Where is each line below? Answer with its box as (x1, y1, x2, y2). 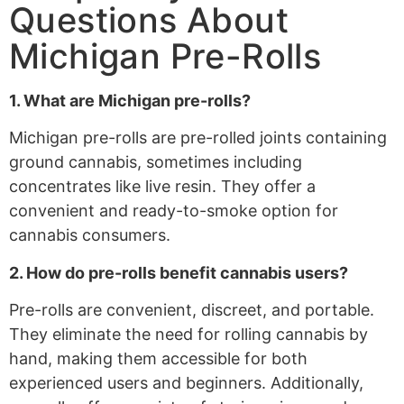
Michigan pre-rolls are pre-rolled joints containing (9, 128, 387, 148)
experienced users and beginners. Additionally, (9, 373, 363, 393)
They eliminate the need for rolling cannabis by (9, 325, 368, 344)
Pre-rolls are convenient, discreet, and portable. (9, 300, 374, 320)
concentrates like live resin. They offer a (9, 177, 316, 197)
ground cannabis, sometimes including (9, 152, 302, 172)
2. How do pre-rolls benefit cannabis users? (9, 262, 348, 282)
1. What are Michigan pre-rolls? (9, 90, 251, 110)
